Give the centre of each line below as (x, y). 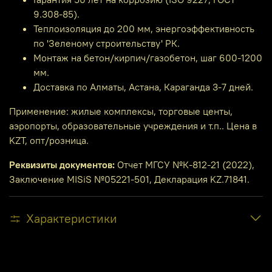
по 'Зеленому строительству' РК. (107, 43)
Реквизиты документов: (62, 164)
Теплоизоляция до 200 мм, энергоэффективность (144, 28)
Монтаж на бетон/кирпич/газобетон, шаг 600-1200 (148, 57)
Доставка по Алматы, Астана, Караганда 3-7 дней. (143, 87)
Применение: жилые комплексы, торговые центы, (121, 111)
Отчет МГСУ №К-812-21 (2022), (185, 164)
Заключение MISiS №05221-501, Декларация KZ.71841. (129, 179)
